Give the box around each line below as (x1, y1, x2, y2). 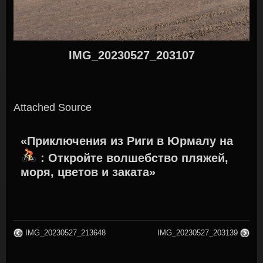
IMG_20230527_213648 (25, 228, 106, 238)
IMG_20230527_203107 (68, 49, 195, 62)
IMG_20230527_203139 (157, 228, 238, 238)
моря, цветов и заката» (21, 166, 156, 179)
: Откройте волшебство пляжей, (37, 151, 229, 165)
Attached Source (14, 101, 92, 113)
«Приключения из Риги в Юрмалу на (21, 134, 234, 147)
